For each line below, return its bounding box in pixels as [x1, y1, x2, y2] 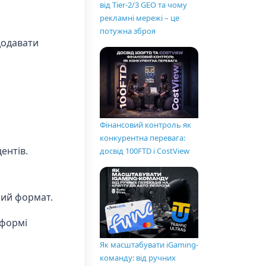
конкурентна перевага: [100, 132, 185, 144]
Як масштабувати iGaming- [100, 239, 198, 251]
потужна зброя [100, 26, 156, 37]
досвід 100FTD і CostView [100, 145, 189, 157]
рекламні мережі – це [100, 12, 179, 24]
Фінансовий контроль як [100, 119, 191, 131]
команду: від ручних [100, 252, 176, 264]
